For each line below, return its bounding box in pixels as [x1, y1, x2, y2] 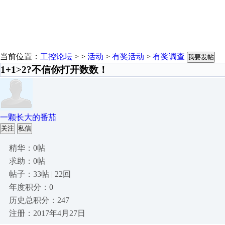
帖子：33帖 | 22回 [9, 170, 71, 178]
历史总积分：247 [9, 196, 69, 204]
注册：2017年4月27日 [9, 209, 85, 217]
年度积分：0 [9, 183, 53, 191]
